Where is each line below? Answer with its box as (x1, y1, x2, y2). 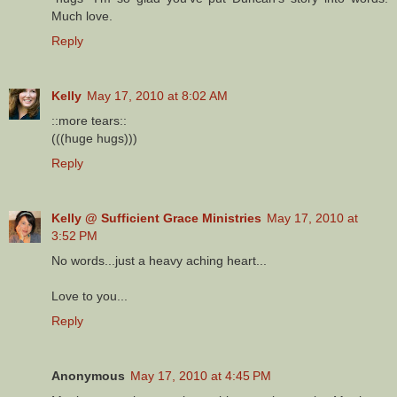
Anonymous (51, 368, 125, 383)
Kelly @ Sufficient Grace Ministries (51, 210, 261, 225)
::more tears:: (51, 113, 127, 128)
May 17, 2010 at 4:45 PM (130, 368, 271, 383)
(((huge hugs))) (51, 130, 137, 145)
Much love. (51, 8, 113, 23)
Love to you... (51, 288, 128, 303)
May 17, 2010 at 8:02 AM (87, 88, 228, 103)
